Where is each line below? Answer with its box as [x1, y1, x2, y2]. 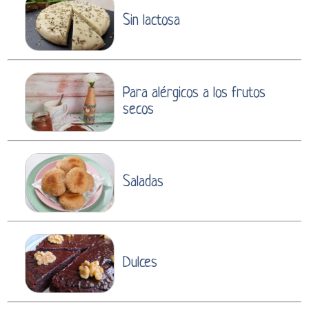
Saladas [123, 174, 163, 190]
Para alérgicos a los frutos [123, 85, 266, 101]
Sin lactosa [123, 12, 180, 29]
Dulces [123, 255, 157, 271]
